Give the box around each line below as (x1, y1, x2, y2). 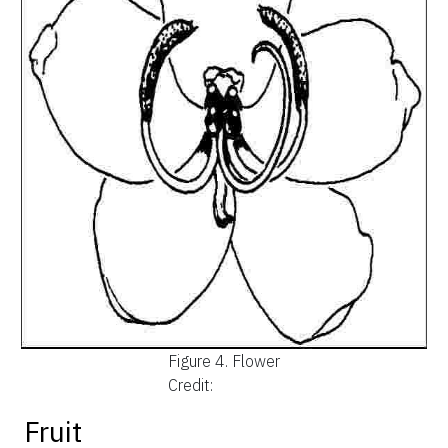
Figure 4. (168, 350, 232, 371)
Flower (232, 350, 280, 371)
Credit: (168, 374, 213, 395)
